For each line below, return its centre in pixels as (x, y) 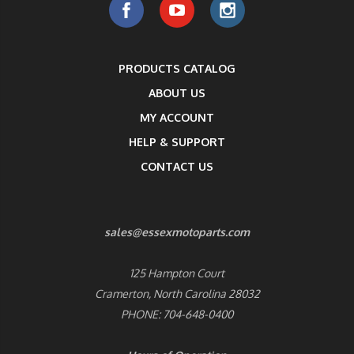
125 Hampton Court (177, 273)
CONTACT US (177, 166)
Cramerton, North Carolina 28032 (177, 293)
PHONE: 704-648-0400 (177, 314)
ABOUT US (177, 92)
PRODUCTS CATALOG (177, 68)
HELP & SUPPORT (177, 141)
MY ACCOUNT (177, 117)
